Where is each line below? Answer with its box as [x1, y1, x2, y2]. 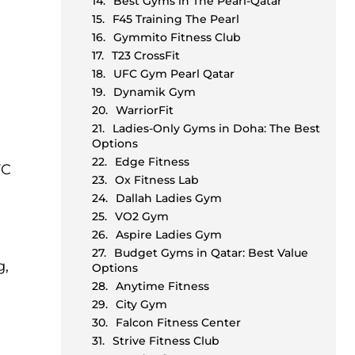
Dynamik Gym [113, 85, 197, 100]
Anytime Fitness [116, 279, 210, 294]
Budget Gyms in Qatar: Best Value [114, 246, 309, 261]
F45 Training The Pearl [113, 12, 240, 27]
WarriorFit [116, 103, 174, 118]
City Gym [116, 297, 168, 312]
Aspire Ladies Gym [116, 227, 223, 242]
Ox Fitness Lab [115, 173, 200, 188]
